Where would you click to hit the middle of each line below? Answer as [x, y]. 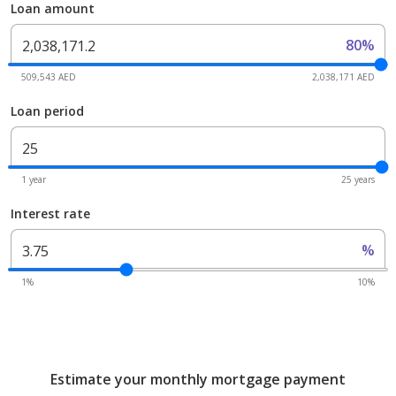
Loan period [47, 111]
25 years [358, 180]
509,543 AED [49, 77]
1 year [34, 180]
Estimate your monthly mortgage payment [198, 380]
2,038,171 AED [343, 77]
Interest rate [50, 214]
